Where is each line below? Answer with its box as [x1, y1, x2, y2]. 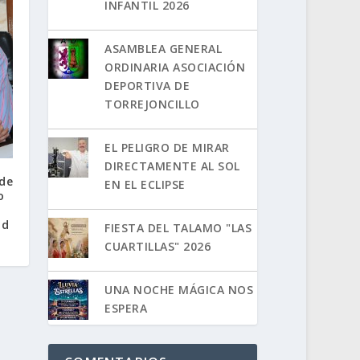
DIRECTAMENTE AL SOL [104, 157, 240, 174]
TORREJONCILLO [104, 96, 200, 112]
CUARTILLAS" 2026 [104, 238, 211, 254]
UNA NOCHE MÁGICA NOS [104, 281, 254, 297]
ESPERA [104, 300, 148, 316]
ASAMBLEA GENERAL [104, 40, 223, 56]
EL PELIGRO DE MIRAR [104, 139, 230, 155]
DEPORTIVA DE [104, 77, 190, 93]
